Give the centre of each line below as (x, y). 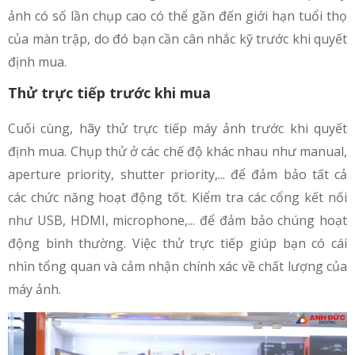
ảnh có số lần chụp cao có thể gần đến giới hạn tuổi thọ (177, 16)
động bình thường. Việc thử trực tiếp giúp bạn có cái (177, 244)
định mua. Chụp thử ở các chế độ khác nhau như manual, (177, 152)
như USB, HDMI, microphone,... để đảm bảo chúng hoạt (177, 221)
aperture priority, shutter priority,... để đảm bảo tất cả (177, 175)
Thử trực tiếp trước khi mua (109, 93)
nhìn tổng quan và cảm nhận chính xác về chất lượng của (177, 267)
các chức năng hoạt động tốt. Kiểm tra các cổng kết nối (177, 198)
